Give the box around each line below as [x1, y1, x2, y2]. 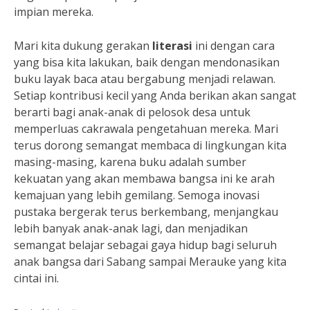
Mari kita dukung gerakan [14, 38, 152, 54]
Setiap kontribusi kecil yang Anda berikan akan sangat [14, 88, 296, 104]
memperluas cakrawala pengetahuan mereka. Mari [14, 121, 278, 137]
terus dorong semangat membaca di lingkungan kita [14, 138, 286, 154]
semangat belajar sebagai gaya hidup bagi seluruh [14, 237, 277, 253]
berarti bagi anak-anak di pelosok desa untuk [14, 104, 250, 120]
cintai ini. [14, 271, 59, 286]
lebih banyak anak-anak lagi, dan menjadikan [14, 221, 248, 237]
